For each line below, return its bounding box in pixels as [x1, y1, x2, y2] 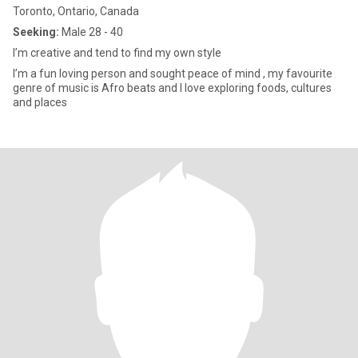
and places [13, 96, 67, 109]
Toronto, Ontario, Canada [13, 5, 139, 18]
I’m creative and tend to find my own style [13, 46, 221, 59]
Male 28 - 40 [59, 26, 123, 38]
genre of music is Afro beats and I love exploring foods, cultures [13, 82, 332, 94]
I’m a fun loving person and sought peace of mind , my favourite [13, 67, 332, 80]
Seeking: [13, 26, 59, 38]
